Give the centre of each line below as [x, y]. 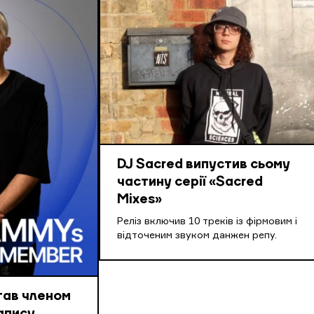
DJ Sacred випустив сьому [204, 164]
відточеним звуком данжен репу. [197, 235]
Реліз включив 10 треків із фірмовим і [207, 221]
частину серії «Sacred [190, 182]
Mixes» [140, 199]
